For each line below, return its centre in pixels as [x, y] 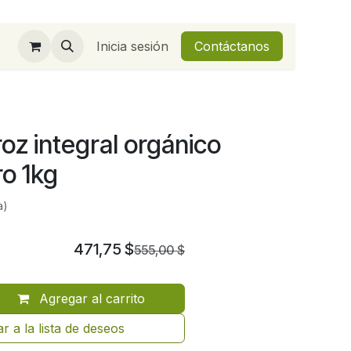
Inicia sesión [132, 46]
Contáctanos [232, 46]
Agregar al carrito [90, 299]
